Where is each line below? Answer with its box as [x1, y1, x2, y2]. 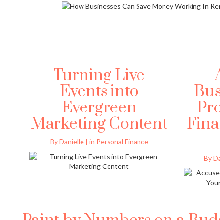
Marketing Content [30, 114, 167, 135]
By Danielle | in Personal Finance [50, 137, 148, 146]
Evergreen [61, 98, 137, 118]
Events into [59, 82, 138, 102]
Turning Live [53, 65, 145, 86]
